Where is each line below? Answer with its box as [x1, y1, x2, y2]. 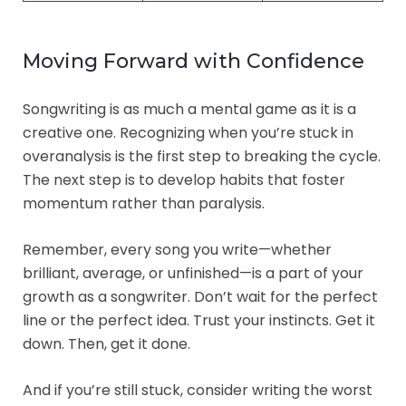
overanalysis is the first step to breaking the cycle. [23, 145, 381, 167]
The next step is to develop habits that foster [23, 169, 345, 190]
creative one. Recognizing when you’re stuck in [23, 121, 353, 143]
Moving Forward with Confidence [23, 48, 364, 73]
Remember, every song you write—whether [23, 238, 332, 260]
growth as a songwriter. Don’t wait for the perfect [23, 285, 378, 307]
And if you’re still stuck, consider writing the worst [23, 379, 372, 401]
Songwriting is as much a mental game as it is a [23, 98, 356, 120]
